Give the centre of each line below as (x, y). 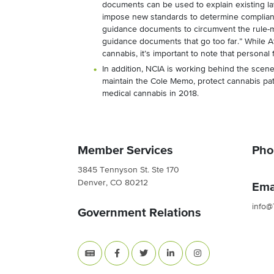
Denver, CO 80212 (113, 183)
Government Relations (139, 213)
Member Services (125, 150)
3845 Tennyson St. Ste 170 (128, 170)
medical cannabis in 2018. (150, 94)
